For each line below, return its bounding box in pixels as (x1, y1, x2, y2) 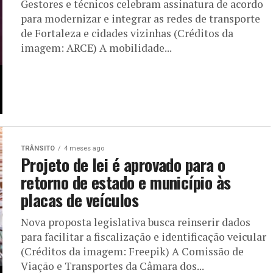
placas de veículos (21, 187, 139, 212)
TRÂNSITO (21, 144, 55, 152)
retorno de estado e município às (21, 169, 231, 194)
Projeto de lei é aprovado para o (21, 152, 225, 177)
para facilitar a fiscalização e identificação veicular (21, 229, 266, 244)
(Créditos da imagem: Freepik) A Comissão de (21, 244, 244, 258)
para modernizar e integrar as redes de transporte (21, 11, 260, 26)
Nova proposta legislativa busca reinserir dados (21, 214, 250, 229)
